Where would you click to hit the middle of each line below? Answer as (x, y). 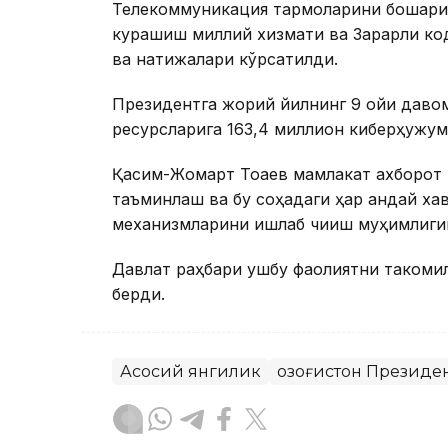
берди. (138, 294)
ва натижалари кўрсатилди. (225, 59)
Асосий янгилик (190, 372)
